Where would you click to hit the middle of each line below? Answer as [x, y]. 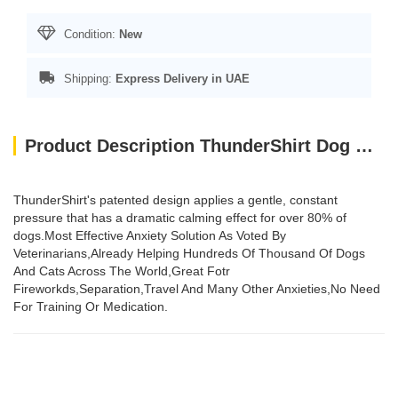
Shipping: [88, 79]
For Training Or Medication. [91, 306]
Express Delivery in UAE [183, 79]
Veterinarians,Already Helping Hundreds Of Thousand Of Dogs [189, 253]
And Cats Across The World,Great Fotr [122, 271]
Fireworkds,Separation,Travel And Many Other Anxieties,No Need [197, 289]
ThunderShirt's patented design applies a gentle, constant [175, 200]
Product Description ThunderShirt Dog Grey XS [364, 146]
